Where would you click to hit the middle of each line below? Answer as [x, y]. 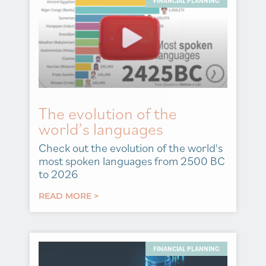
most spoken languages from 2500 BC [132, 161]
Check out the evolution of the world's [131, 148]
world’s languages [101, 128]
